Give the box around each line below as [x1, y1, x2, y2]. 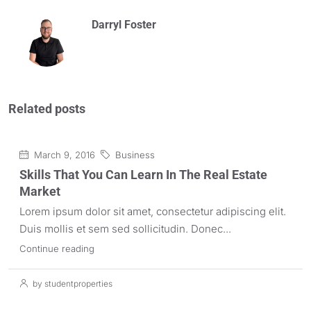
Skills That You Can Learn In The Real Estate [19, 167, 267, 183]
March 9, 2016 [31, 149, 95, 161]
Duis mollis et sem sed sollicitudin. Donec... [19, 222, 231, 236]
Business [115, 149, 155, 161]
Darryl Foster [92, 18, 156, 32]
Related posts [8, 101, 85, 117]
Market [19, 184, 60, 199]
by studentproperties [31, 278, 112, 289]
